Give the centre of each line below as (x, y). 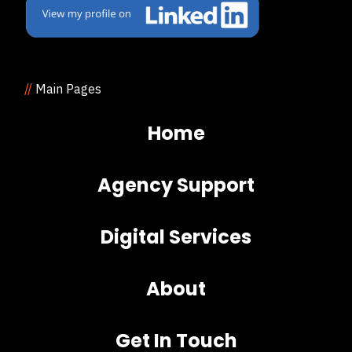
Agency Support (176, 185)
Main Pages (67, 89)
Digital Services (176, 237)
